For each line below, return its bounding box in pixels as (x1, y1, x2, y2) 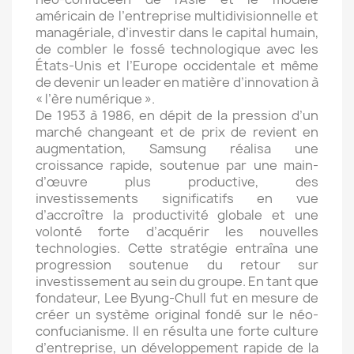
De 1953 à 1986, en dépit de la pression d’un (36, 107, 318, 124)
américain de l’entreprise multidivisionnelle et (36, 7, 318, 24)
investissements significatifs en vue (36, 190, 318, 207)
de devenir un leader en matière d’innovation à (36, 73, 318, 91)
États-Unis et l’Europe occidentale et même (36, 57, 318, 74)
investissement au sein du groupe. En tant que (36, 273, 318, 290)
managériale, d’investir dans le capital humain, (36, 24, 318, 41)
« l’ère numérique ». (36, 90, 155, 107)
